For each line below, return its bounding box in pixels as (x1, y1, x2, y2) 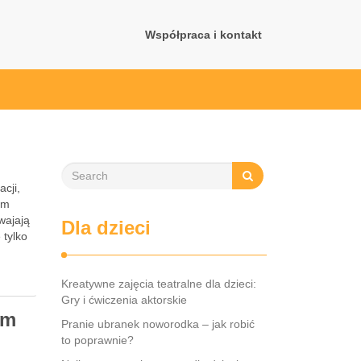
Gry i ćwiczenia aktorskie (61, 293, 187, 306)
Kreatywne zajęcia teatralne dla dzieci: (61, 277, 256, 290)
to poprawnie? (61, 334, 134, 346)
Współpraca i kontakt (145, 28, 262, 41)
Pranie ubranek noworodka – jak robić (61, 317, 255, 330)
